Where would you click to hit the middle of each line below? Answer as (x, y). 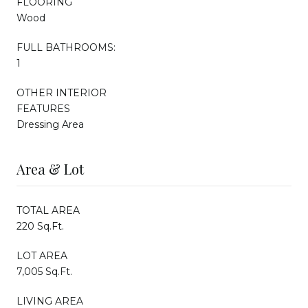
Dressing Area (50, 124)
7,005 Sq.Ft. (44, 271)
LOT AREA (42, 255)
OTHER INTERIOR (62, 92)
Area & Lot (50, 168)
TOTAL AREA (48, 210)
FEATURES (43, 108)
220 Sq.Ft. (40, 226)
